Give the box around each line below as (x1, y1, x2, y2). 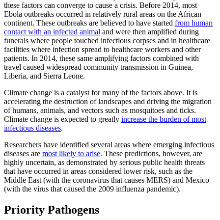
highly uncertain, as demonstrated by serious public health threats (4, 158, 205, 166)
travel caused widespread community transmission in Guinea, (4, 62, 193, 71)
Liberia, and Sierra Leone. (4, 71, 85, 80)
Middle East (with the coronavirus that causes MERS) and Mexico (4, 175, 209, 184)
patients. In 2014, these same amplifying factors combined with (4, 54, 199, 62)
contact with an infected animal (4, 27, 100, 36)
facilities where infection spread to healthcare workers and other (4, 45, 201, 54)
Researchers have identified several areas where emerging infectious (4, 140, 214, 149)
